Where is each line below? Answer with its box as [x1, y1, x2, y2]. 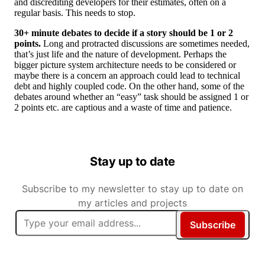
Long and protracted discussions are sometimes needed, [41, 38, 250, 49]
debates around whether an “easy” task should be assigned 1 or [14, 92, 248, 102]
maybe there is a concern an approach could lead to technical [14, 70, 240, 81]
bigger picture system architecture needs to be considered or [14, 60, 236, 70]
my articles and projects [78, 197, 187, 209]
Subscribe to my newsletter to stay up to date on [22, 183, 243, 195]
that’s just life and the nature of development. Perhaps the [14, 49, 227, 60]
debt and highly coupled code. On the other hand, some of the [14, 81, 244, 92]
